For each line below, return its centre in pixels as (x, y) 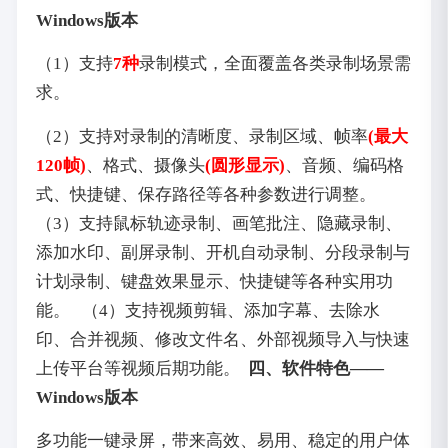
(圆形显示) (244, 165)
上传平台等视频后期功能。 (139, 368)
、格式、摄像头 (145, 165)
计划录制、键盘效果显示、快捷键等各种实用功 (214, 281)
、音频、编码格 (344, 165)
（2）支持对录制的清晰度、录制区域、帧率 (201, 136)
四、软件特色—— (315, 368)
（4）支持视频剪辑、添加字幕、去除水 (228, 310)
